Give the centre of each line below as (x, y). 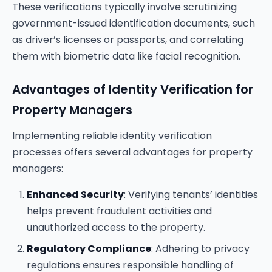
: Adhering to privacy (200, 249)
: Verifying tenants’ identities (191, 195)
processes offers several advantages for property (132, 152)
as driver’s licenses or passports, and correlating (128, 40)
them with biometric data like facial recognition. (126, 56)
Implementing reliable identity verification (112, 136)
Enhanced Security (75, 195)
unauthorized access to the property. (116, 227)
